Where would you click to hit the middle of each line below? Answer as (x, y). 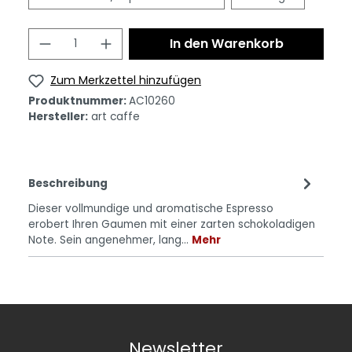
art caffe (115, 116)
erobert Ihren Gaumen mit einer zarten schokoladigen (172, 224)
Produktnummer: (79, 101)
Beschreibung (68, 183)
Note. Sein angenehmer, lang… (110, 240)
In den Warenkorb (226, 44)
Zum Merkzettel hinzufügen (126, 80)
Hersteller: (58, 116)
